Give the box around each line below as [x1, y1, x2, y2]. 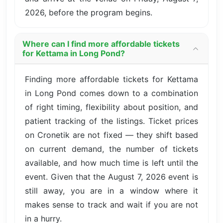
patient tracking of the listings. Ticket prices [25, 115, 198, 126]
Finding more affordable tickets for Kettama [25, 74, 198, 84]
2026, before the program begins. [25, 7, 152, 17]
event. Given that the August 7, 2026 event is [25, 171, 198, 182]
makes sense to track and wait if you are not [25, 199, 198, 210]
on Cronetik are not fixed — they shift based [25, 129, 198, 140]
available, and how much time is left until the [25, 157, 198, 168]
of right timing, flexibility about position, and [25, 102, 198, 112]
